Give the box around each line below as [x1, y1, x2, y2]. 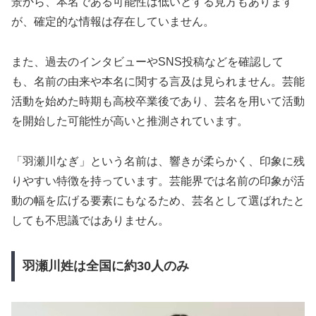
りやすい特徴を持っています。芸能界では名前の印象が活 [11, 174, 305, 187]
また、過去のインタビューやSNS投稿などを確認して [11, 56, 284, 68]
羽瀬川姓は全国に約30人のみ [22, 259, 189, 274]
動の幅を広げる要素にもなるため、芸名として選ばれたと [11, 194, 305, 207]
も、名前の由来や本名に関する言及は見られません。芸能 [11, 75, 305, 88]
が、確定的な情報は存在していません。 [11, 16, 214, 28]
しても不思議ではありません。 [11, 214, 169, 226]
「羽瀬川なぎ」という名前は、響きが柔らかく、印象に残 [11, 154, 305, 167]
